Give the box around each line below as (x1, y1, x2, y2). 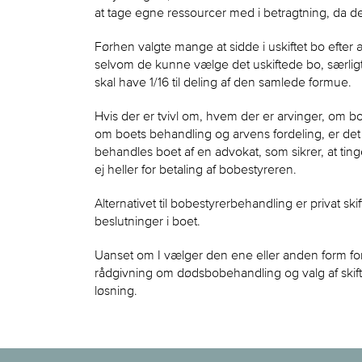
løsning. (95, 283, 137, 298)
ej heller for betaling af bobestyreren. (95, 162, 297, 177)
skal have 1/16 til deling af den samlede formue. (95, 74, 351, 90)
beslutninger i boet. (95, 213, 200, 229)
